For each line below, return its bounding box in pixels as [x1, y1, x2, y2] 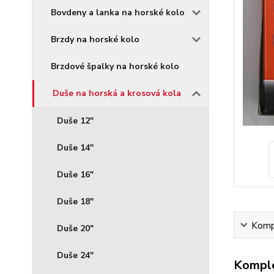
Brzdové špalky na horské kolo [51, 61, 179, 72]
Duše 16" [57, 169, 94, 180]
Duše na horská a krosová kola [53, 87, 181, 99]
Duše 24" [57, 250, 94, 261]
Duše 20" [57, 223, 94, 234]
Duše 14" [57, 142, 94, 154]
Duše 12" [57, 115, 94, 127]
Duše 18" [57, 196, 94, 207]
